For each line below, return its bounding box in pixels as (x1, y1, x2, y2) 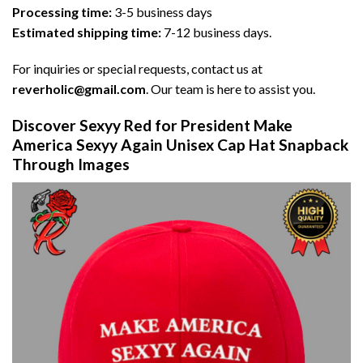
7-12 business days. (161, 23, 271, 40)
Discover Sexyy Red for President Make (12, 116, 293, 135)
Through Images (12, 155, 130, 174)
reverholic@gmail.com (12, 81, 146, 97)
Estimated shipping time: (12, 23, 161, 40)
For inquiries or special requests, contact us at (12, 61, 263, 77)
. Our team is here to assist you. (146, 81, 315, 97)
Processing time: (12, 3, 112, 19)
